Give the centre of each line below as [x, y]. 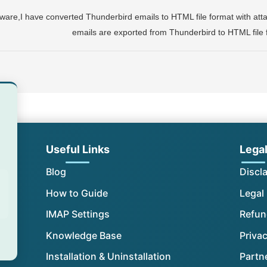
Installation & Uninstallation [108, 257]
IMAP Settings [77, 214]
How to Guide [77, 193]
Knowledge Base [83, 235]
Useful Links [77, 150]
